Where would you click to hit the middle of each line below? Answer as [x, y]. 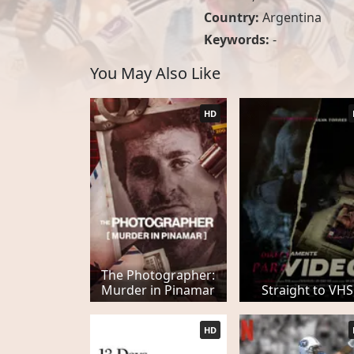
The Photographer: [158, 275]
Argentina [292, 17]
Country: [233, 17]
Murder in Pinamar [158, 290]
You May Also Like [155, 73]
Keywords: [236, 40]
